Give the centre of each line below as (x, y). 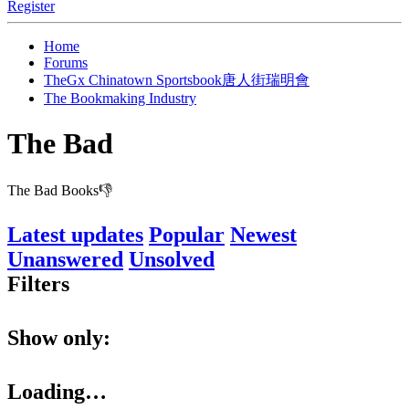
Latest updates (75, 235)
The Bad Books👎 (60, 191)
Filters (38, 284)
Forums (66, 63)
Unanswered (65, 260)
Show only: (59, 338)
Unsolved (172, 260)
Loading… (57, 392)
